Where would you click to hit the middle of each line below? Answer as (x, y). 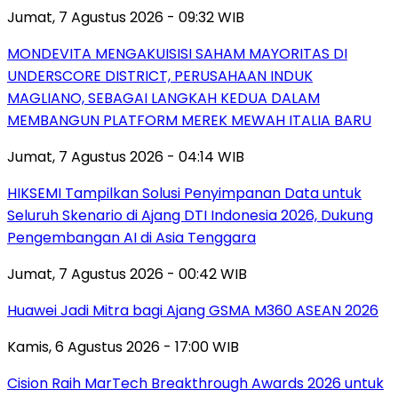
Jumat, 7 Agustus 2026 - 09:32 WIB (126, 17)
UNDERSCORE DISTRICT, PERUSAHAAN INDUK (160, 76)
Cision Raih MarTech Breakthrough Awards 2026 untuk (195, 383)
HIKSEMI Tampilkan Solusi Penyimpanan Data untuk (184, 193)
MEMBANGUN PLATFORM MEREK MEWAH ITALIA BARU (189, 120)
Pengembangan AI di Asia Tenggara (131, 237)
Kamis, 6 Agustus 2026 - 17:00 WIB (123, 346)
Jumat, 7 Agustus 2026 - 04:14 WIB (126, 156)
